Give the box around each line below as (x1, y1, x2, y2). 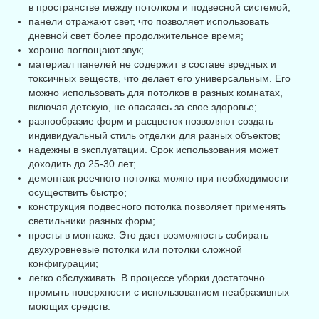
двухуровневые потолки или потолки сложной (28, 244, 242, 256)
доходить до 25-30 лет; (28, 158, 136, 170)
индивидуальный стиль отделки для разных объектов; (28, 130, 281, 142)
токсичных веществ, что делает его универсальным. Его (28, 73, 291, 85)
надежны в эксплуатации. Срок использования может (28, 144, 278, 156)
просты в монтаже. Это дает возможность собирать (28, 229, 268, 241)
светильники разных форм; (28, 215, 155, 227)
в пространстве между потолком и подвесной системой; (28, 1, 291, 14)
